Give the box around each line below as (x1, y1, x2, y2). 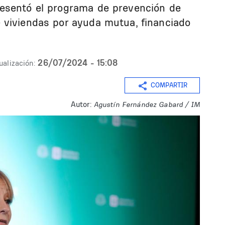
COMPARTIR (151, 81, 187, 89)
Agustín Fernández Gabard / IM (93, 100, 200, 109)
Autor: (70, 99, 91, 109)
